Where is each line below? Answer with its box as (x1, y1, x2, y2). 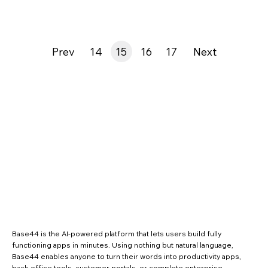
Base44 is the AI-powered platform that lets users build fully (12, 229, 221, 239)
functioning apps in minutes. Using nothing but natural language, (12, 240, 233, 250)
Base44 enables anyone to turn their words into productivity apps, (12, 252, 241, 261)
